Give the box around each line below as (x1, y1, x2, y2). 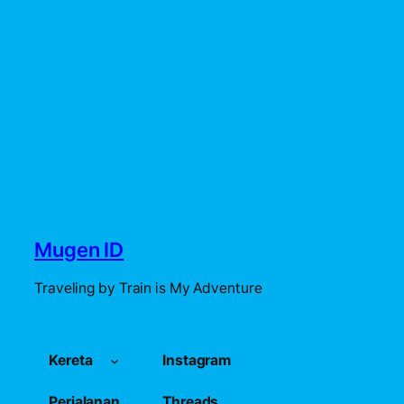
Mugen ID (34, 236, 124, 262)
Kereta (49, 351, 93, 369)
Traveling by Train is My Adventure (34, 279, 262, 297)
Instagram (162, 351, 232, 369)
